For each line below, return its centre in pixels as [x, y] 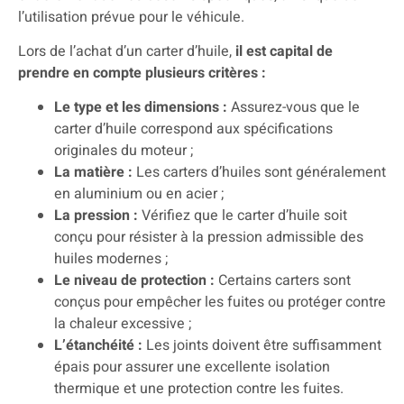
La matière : [95, 173]
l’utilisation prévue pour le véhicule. [133, 17]
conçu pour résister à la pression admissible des [209, 238]
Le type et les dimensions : [141, 108]
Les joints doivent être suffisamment [264, 346]
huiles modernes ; [113, 259]
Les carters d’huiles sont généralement [261, 173]
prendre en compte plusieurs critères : [144, 73]
